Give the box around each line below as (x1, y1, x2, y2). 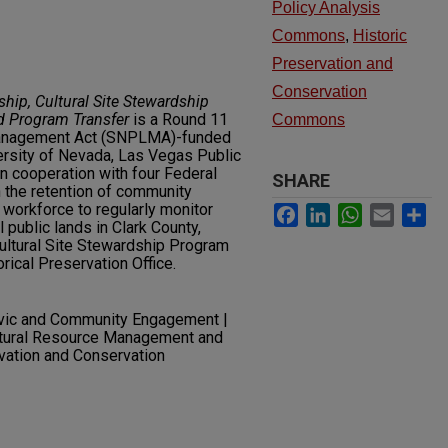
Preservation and (272, 55, 393, 72)
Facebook (298, 201, 377, 221)
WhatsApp (362, 201, 445, 221)
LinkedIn (330, 201, 398, 221)
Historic (353, 27, 407, 44)
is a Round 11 (133, 110, 228, 129)
